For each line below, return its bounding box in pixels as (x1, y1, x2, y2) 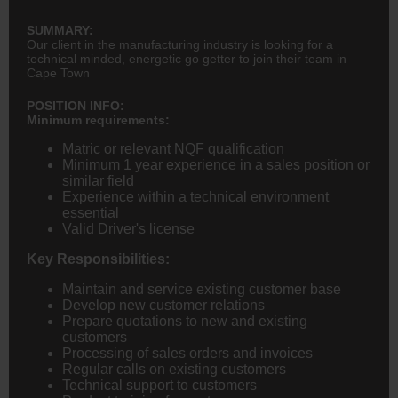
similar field (62, 172, 134, 188)
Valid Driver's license (62, 220, 195, 236)
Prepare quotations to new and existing (62, 313, 307, 329)
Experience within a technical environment (62, 188, 329, 204)
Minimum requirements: (27, 112, 173, 127)
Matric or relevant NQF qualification (62, 140, 284, 156)
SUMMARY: (27, 22, 93, 37)
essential (62, 204, 119, 220)
